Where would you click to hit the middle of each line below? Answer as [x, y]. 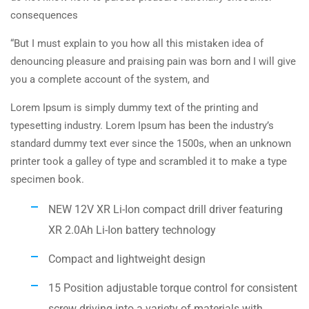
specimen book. [47, 179]
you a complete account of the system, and [110, 79]
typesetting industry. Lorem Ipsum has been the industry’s [142, 125]
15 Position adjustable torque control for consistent [173, 288]
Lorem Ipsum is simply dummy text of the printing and [134, 107]
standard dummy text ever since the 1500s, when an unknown [151, 143]
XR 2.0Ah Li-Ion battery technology [132, 230]
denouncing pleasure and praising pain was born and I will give [153, 61]
